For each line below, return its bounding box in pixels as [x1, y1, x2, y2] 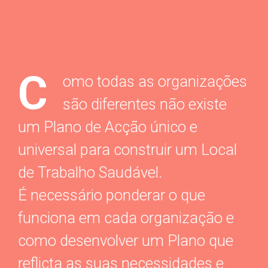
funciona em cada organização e [18, 209, 234, 227]
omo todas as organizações [63, 72, 248, 90]
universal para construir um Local [18, 141, 237, 159]
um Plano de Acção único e [18, 118, 198, 136]
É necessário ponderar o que [18, 186, 206, 204]
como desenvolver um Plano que [18, 232, 234, 249]
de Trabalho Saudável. [18, 163, 163, 181]
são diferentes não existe [63, 95, 227, 113]
